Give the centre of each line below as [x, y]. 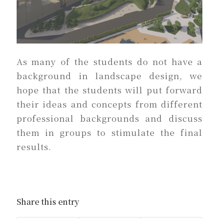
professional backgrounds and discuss [109, 118]
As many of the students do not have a [109, 61]
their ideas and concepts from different [109, 104]
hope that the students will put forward [109, 89]
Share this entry [48, 202]
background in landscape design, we [109, 75]
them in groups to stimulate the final [109, 132]
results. [34, 146]
